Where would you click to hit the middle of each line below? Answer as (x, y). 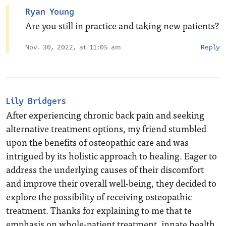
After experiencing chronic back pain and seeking (105, 115)
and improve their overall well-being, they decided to (111, 183)
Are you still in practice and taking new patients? (122, 25)
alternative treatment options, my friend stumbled (106, 128)
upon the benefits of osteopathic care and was (97, 142)
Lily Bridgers (36, 101)
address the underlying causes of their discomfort (105, 169)
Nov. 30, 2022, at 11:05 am (73, 47)
